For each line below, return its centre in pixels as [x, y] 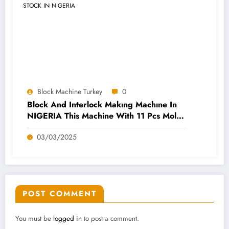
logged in [67, 219]
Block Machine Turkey [70, 92]
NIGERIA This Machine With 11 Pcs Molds [106, 116]
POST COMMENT [60, 194]
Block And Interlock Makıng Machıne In [102, 105]
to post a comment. [110, 219]
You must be [34, 219]
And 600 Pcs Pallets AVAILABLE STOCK [104, 127]
